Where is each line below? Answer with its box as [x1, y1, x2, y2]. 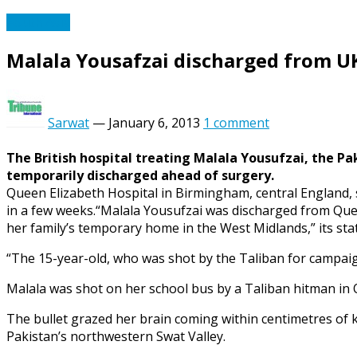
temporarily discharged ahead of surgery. [6, 167, 274, 185]
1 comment [203, 114, 269, 132]
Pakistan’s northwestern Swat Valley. [6, 328, 226, 346]
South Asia [6, 14, 70, 32]
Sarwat [48, 114, 89, 132]
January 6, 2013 [108, 114, 200, 132]
